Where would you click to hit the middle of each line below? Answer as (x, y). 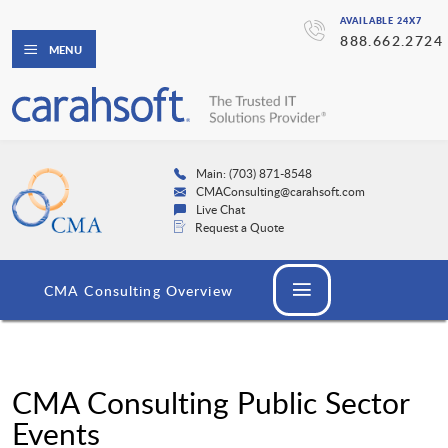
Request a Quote (239, 227)
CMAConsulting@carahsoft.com (280, 191)
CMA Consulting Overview (138, 291)
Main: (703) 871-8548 (253, 173)
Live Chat (220, 209)
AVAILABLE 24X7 (381, 20)
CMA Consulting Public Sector (210, 403)
